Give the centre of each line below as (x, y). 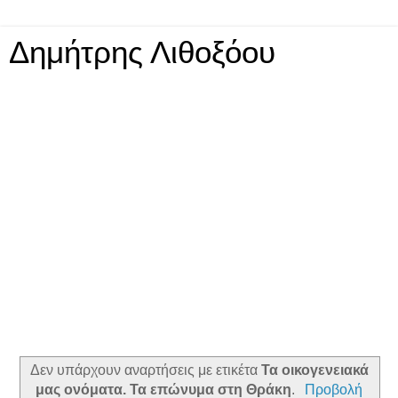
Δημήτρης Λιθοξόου (142, 52)
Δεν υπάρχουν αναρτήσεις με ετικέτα (145, 370)
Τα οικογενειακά (314, 370)
